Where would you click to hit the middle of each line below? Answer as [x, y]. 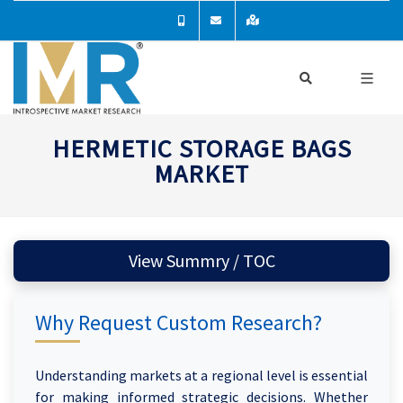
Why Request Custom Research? [179, 322]
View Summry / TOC [220, 260]
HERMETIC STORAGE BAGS [201, 148]
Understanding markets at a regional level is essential [201, 375]
